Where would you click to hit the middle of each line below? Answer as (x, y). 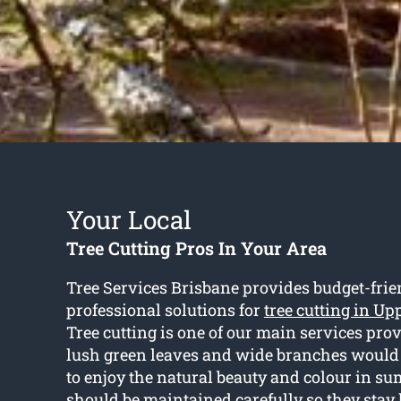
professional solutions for (165, 310)
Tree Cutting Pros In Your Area (196, 248)
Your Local (128, 220)
